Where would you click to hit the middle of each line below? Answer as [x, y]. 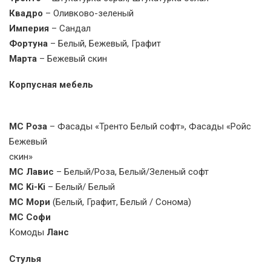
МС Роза [29, 127]
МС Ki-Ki [28, 187]
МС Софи [30, 217]
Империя [30, 28]
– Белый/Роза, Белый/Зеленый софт [131, 172]
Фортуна [30, 43]
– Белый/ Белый [81, 187]
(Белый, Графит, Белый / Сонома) [121, 202]
